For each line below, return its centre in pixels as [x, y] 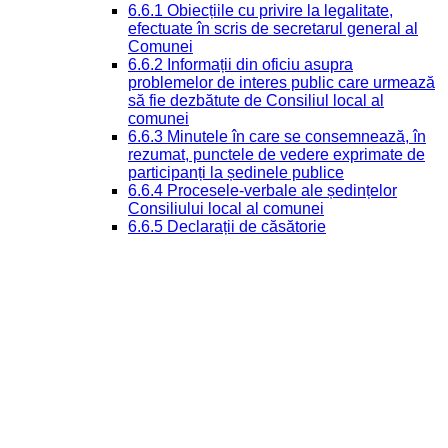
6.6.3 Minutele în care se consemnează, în [277, 136]
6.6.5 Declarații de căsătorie [227, 226]
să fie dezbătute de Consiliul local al [256, 100]
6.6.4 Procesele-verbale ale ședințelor [262, 190]
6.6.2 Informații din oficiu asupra [240, 64]
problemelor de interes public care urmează [281, 82]
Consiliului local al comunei [226, 208]
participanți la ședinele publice [236, 172]
